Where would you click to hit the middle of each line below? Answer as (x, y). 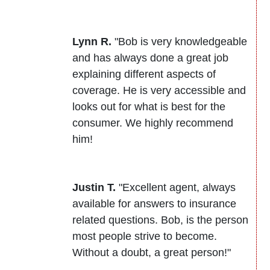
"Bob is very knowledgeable (179, 42)
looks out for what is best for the (149, 107)
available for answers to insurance (154, 204)
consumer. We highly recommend (153, 123)
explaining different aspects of (144, 74)
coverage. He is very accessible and (159, 91)
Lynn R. (92, 42)
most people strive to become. (145, 237)
